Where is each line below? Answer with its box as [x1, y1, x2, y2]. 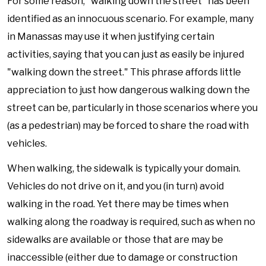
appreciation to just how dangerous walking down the [7, 84, 250, 96]
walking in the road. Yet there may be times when [7, 198, 229, 210]
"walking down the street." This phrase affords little [7, 66, 241, 78]
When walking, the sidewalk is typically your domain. [7, 163, 240, 174]
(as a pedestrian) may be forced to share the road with [7, 120, 249, 131]
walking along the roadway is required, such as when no [7, 216, 255, 227]
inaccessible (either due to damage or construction [7, 252, 237, 263]
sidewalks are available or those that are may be [7, 234, 223, 245]
